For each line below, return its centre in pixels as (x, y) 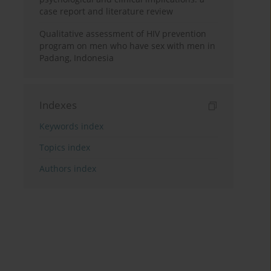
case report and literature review (106, 11)
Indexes (58, 105)
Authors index (68, 169)
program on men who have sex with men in (128, 46)
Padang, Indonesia (77, 58)
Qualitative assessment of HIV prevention (123, 34)
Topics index (65, 148)
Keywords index (72, 126)
